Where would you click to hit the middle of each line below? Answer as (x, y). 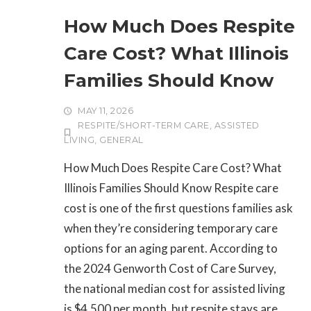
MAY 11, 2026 (106, 111)
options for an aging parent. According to (171, 249)
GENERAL (121, 140)
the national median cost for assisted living (175, 289)
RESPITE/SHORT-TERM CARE (144, 126)
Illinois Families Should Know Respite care (171, 188)
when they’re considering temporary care (171, 228)
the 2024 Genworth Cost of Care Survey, (170, 269)
